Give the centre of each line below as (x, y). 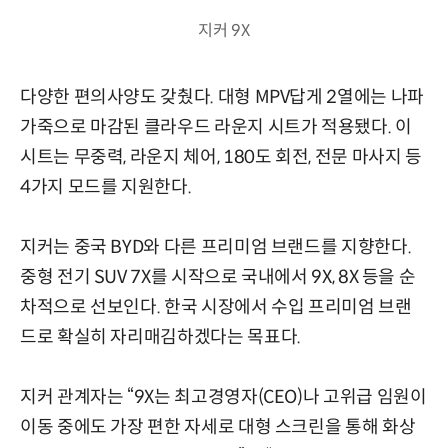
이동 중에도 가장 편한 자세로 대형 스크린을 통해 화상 (218, 426)
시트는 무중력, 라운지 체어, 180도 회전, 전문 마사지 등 (221, 156)
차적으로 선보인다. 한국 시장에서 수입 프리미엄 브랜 (216, 306)
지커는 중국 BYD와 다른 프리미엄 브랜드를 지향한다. (216, 246)
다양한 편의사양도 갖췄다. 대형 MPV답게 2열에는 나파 (222, 96)
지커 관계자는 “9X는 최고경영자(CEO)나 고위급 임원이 (223, 396)
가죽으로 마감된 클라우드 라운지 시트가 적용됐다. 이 (216, 126)
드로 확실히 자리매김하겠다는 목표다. (160, 336)
